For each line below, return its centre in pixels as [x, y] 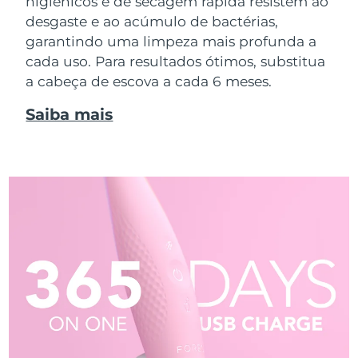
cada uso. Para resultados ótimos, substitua [176, 61]
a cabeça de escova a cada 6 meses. [149, 81]
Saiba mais [70, 115]
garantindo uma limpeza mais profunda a [171, 41]
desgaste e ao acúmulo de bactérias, [152, 21]
